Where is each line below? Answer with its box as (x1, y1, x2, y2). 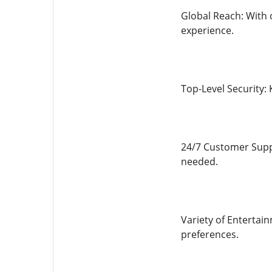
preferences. (180, 228, 239, 241)
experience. (180, 24, 234, 37)
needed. (180, 155, 218, 168)
